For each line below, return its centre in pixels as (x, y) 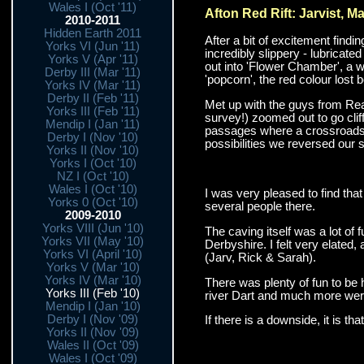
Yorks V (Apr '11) (93, 59)
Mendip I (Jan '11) (93, 124)
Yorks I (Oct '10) (93, 163)
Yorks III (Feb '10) (93, 293)
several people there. (260, 207)
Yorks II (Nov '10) (93, 150)
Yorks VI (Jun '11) (93, 46)
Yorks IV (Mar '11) (93, 85)
